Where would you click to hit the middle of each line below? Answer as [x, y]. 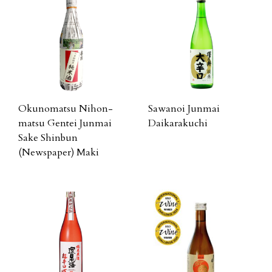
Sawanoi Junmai [184, 109]
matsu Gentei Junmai [65, 123]
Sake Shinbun [48, 138]
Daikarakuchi [178, 123]
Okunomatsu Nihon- [66, 109]
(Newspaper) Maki [59, 152]
